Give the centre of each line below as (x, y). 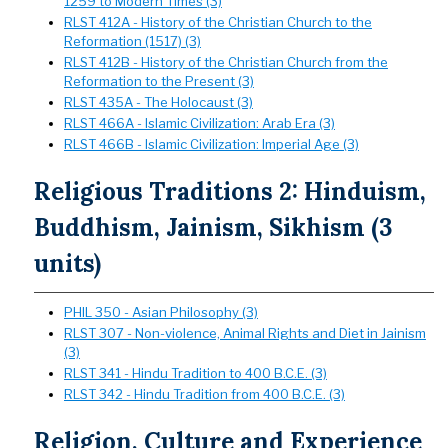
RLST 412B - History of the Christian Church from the (226, 62)
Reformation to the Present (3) (159, 81)
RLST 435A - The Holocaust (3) (158, 102)
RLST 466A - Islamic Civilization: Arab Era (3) (199, 123)
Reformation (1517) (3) (132, 41)
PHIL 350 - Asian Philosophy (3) (161, 312)
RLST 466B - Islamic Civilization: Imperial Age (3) (211, 144)
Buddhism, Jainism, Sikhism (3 (213, 227)
